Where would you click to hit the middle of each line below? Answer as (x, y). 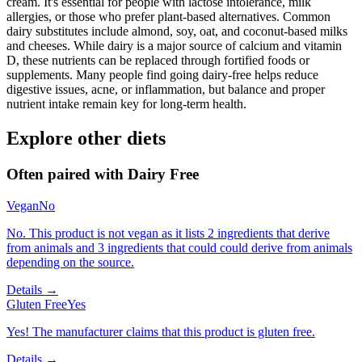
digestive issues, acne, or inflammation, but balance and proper (166, 89)
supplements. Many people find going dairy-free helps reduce (162, 75)
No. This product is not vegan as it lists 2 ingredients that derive (168, 233)
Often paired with (67, 174)
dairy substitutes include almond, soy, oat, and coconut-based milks (177, 31)
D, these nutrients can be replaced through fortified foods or (158, 60)
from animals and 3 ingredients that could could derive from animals (179, 247)
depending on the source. (70, 262)
